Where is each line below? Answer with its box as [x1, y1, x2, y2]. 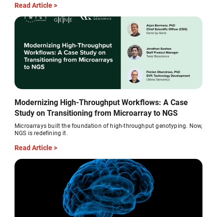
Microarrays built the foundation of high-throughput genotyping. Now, [15, 121, 202, 129]
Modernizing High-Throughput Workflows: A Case [15, 96, 188, 107]
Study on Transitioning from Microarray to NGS [15, 107, 178, 118]
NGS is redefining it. [15, 128, 68, 137]
